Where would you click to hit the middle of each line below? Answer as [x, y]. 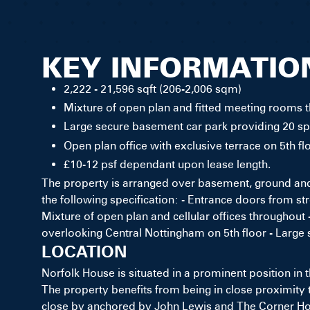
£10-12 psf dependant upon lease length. [167, 164]
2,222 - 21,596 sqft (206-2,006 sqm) [153, 89]
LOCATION [84, 251]
